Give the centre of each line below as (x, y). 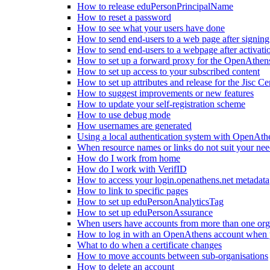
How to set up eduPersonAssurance (145, 212)
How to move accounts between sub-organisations (173, 256)
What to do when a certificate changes (149, 245)
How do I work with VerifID (132, 169)
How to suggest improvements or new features (165, 93)
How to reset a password (124, 17)
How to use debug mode (124, 115)
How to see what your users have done (151, 28)
